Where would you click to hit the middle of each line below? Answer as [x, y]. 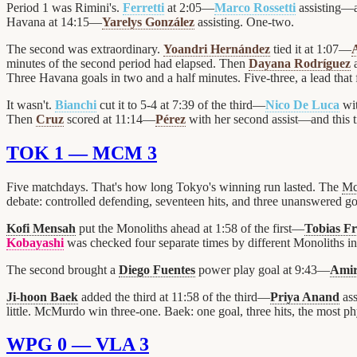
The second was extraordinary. [85, 49]
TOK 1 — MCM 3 [82, 153]
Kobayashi [35, 242]
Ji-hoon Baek [42, 296]
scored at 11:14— [110, 119]
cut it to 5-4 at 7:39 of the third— [181, 104]
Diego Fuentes [157, 269]
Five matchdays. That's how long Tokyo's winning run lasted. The [174, 186]
